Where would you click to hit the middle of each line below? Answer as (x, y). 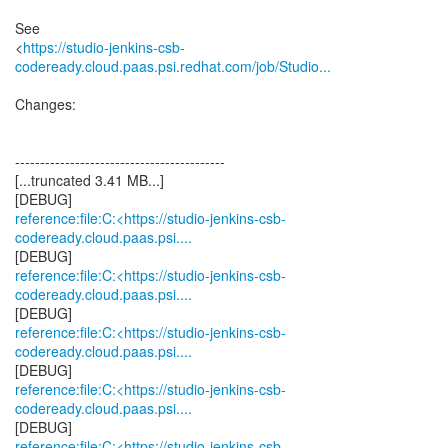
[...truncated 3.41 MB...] (89, 180)
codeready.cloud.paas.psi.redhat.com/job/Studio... (173, 66)
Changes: (45, 104)
